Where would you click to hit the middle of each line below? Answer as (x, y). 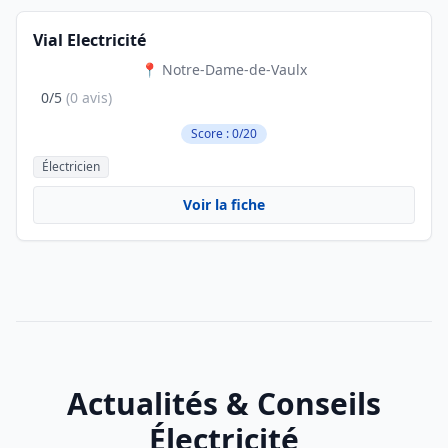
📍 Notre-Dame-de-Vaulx (224, 69)
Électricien (71, 166)
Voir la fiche (224, 204)
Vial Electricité (89, 40)
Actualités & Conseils (224, 403)
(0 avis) (89, 97)
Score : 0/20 (224, 133)
